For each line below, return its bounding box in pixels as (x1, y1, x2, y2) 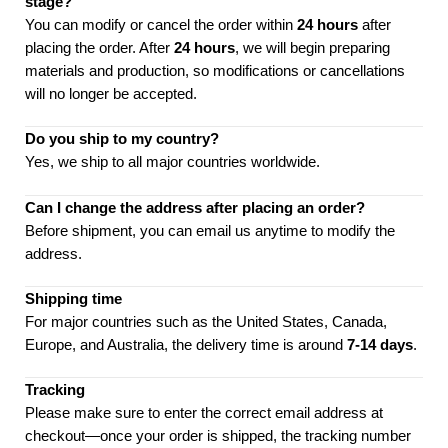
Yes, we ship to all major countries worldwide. (25, 153, 320, 171)
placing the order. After (25, 39, 174, 57)
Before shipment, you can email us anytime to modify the (25, 221, 395, 239)
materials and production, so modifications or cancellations (25, 62, 405, 80)
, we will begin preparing (235, 39, 390, 57)
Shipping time (25, 289, 122, 307)
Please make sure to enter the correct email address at (25, 404, 383, 422)
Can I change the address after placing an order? (25, 198, 365, 216)
